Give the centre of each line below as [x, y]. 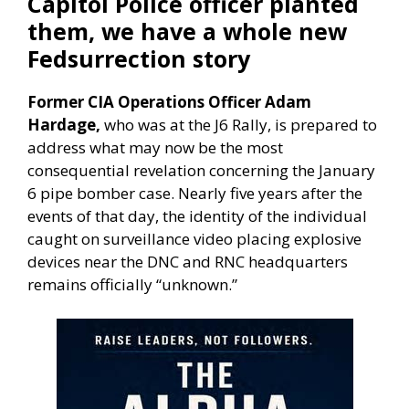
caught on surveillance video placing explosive [194, 238]
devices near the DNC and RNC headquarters [188, 261]
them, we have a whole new [187, 31]
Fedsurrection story [139, 58]
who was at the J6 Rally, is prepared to [241, 124]
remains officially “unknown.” [132, 284]
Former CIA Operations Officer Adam [169, 101]
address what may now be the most [155, 147]
